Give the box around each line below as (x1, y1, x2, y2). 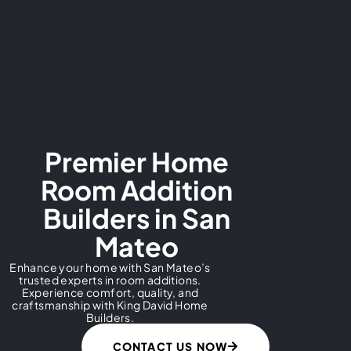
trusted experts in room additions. (19, 272, 201, 287)
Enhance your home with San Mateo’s (9, 259, 211, 274)
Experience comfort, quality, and (21, 284, 199, 299)
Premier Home (44, 144, 229, 179)
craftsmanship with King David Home (12, 297, 208, 312)
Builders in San (42, 201, 230, 235)
